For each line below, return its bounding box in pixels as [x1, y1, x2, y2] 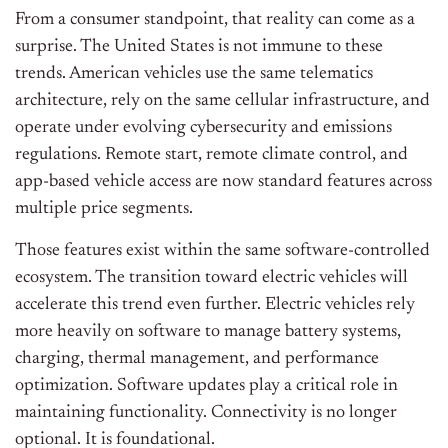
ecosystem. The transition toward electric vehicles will [15, 269, 408, 288]
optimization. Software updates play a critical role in [15, 377, 398, 396]
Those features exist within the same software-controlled [15, 242, 430, 261]
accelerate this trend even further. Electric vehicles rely [15, 296, 415, 315]
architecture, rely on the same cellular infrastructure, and [15, 92, 430, 111]
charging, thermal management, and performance [15, 350, 379, 369]
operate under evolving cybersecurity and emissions [15, 119, 392, 138]
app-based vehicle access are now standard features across [15, 173, 432, 192]
